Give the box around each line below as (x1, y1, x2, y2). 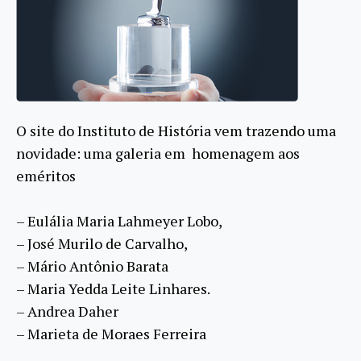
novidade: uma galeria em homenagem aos (16, 143, 300, 164)
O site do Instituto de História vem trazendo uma (16, 121, 336, 141)
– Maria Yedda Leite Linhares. (16, 279, 210, 299)
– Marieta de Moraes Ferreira (16, 324, 206, 344)
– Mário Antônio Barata (16, 256, 168, 276)
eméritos (16, 166, 76, 186)
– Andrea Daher (16, 301, 118, 322)
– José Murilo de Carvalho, (16, 234, 188, 254)
